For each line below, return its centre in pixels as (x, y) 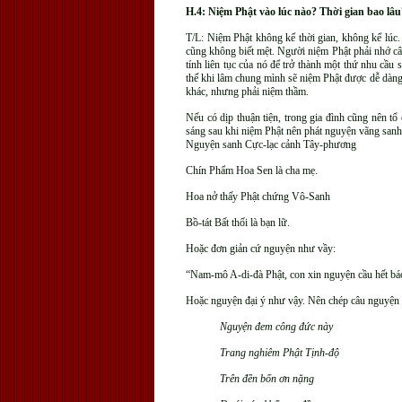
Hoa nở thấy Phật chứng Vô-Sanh (258, 197)
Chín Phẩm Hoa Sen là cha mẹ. (252, 170)
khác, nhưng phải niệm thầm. (247, 92)
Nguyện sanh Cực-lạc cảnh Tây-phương (271, 144)
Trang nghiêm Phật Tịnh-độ (279, 353)
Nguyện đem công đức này (276, 327)
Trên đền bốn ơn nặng (267, 379)
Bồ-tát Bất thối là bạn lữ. (238, 223)
